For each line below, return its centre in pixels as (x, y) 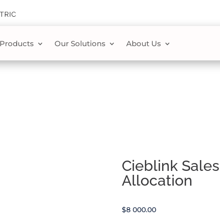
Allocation (157, 180)
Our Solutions (80, 43)
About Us (143, 43)
